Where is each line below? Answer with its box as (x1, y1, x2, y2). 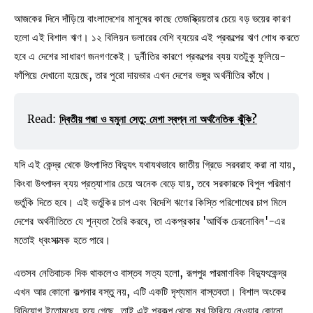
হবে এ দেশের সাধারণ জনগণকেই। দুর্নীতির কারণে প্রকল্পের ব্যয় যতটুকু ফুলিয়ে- (14, 49, 286, 63)
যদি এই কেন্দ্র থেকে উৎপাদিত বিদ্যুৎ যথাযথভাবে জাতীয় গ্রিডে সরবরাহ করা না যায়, (14, 157, 296, 171)
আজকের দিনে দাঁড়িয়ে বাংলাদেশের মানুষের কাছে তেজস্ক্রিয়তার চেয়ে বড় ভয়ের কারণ (14, 11, 291, 25)
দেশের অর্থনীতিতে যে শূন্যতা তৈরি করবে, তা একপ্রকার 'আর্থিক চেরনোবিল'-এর (14, 214, 286, 228)
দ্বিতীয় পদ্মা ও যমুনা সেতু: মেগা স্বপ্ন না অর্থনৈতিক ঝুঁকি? (59, 112, 258, 126)
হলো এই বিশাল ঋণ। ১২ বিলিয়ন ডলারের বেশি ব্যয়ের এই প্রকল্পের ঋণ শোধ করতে (14, 30, 299, 44)
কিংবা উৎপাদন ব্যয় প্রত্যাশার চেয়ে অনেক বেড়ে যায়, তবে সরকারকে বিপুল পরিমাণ (14, 176, 291, 190)
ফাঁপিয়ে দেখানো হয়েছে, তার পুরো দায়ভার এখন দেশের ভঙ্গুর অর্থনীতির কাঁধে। (14, 68, 271, 82)
